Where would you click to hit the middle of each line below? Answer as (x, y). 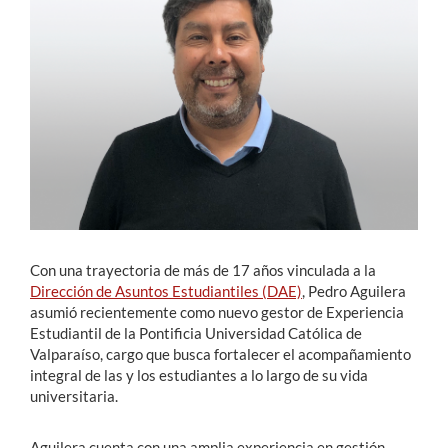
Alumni (43, 167)
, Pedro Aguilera (354, 290)
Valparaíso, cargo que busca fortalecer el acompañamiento (220, 353)
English (62, 249)
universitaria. (74, 395)
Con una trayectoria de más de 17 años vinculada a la (203, 269)
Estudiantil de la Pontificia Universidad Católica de (196, 332)
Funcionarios (65, 130)
